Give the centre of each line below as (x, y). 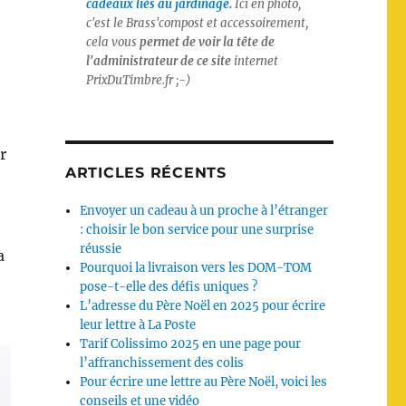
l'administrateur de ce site (158, 61)
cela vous (112, 42)
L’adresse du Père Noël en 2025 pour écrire (203, 306)
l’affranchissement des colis (162, 363)
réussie (101, 249)
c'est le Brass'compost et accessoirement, (197, 23)
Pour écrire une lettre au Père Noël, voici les (204, 382)
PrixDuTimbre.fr (129, 80)
